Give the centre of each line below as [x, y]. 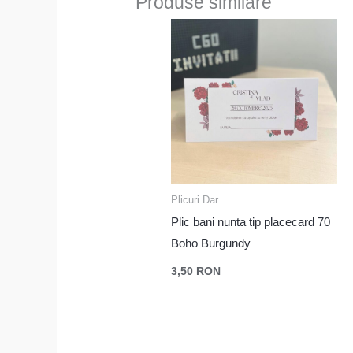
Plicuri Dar [195, 200]
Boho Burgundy [211, 243]
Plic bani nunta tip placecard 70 [251, 222]
